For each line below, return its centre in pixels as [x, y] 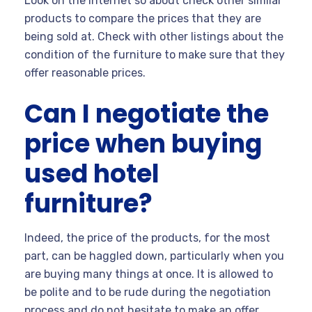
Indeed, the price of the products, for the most [147, 237]
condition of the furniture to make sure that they [155, 54]
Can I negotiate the [147, 114]
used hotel [92, 173]
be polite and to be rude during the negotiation [148, 292]
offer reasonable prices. [85, 72]
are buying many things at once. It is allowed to [149, 274]
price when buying [143, 143]
